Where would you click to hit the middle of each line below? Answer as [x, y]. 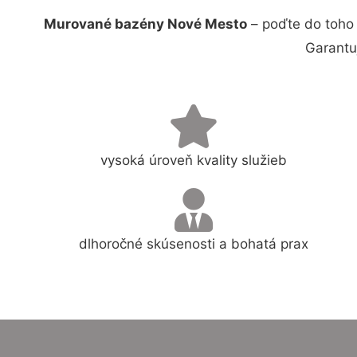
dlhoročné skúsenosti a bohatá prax [194, 243]
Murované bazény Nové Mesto [145, 24]
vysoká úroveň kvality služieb [194, 160]
